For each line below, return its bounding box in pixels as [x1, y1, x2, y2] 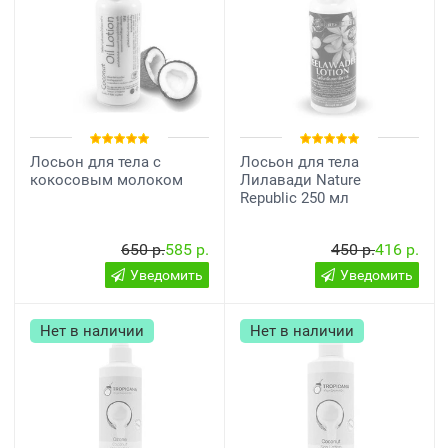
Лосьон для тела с [30, 153, 161, 171]
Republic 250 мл [240, 189, 349, 207]
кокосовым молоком [30, 171, 183, 189]
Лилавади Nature [240, 171, 361, 189]
